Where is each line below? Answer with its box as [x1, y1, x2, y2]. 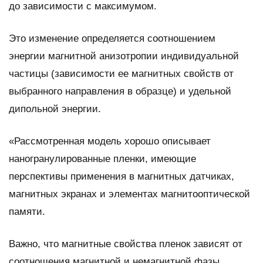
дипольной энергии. [9, 103, 101, 114]
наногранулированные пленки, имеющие [9, 153, 196, 164]
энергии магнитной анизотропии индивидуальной [9, 50, 239, 62]
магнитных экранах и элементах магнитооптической [9, 188, 250, 200]
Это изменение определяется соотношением [9, 32, 215, 44]
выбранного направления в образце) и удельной [9, 85, 231, 97]
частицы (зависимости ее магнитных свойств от [9, 68, 234, 79]
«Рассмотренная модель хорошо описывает [9, 135, 211, 147]
